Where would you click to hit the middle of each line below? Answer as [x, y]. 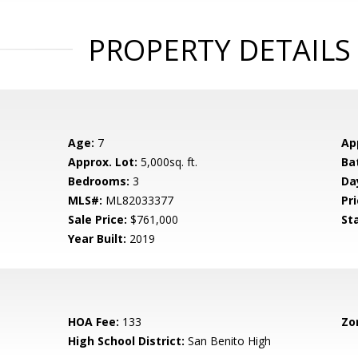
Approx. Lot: [103, 162]
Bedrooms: [99, 181]
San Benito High [228, 341]
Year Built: [97, 239]
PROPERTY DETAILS [219, 50]
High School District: [127, 341]
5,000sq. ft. [168, 162]
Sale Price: [98, 219]
